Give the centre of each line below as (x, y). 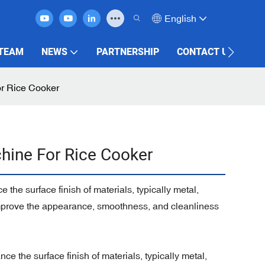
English (180, 18)
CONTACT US (205, 52)
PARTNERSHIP (127, 52)
